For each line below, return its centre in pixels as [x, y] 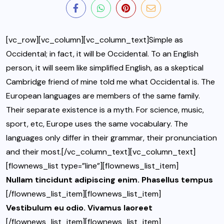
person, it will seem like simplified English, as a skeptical [105, 68]
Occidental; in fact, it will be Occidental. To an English [102, 54]
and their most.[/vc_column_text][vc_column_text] [101, 152]
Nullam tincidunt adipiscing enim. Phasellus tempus [109, 180]
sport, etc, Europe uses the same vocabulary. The [97, 124]
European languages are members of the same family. [103, 96]
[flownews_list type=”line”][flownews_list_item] [92, 166]
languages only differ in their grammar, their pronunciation [111, 138]
